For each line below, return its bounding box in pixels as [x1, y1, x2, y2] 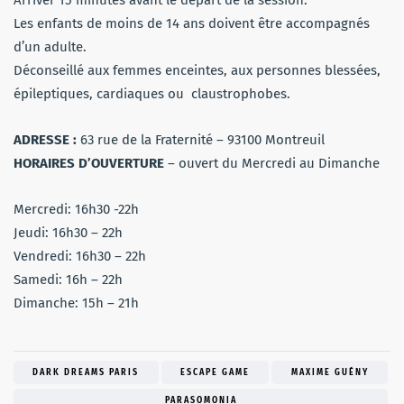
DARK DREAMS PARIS [32, 367, 140, 379]
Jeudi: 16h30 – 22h [14, 225, 126, 242]
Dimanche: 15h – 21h [14, 295, 139, 312]
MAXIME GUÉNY [290, 367, 369, 379]
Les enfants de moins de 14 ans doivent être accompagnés [14, 15, 370, 32]
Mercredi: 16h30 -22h [14, 201, 142, 218]
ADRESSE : [14, 132, 80, 149]
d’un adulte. [14, 39, 90, 56]
